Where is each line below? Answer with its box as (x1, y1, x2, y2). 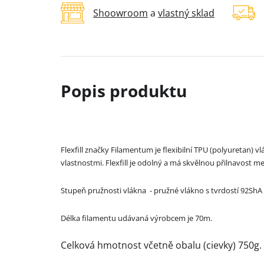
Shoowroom (93, 6, 148, 20)
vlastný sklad (158, 6, 214, 20)
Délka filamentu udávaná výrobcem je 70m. (61, 213, 212, 224)
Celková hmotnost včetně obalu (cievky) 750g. (61, 239, 262, 252)
